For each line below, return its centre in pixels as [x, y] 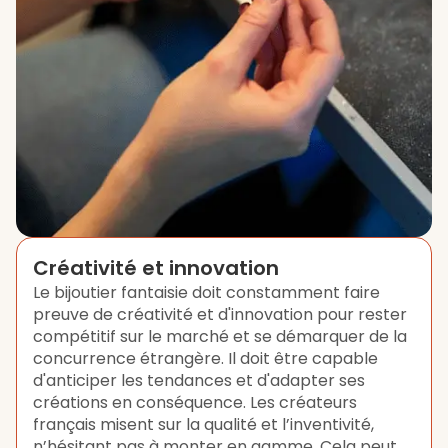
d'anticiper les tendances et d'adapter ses [199, 380]
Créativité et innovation [156, 268]
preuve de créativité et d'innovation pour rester [220, 314]
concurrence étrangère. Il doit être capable [205, 358]
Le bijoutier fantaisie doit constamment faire [206, 292]
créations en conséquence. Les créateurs [195, 402]
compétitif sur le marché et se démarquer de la [220, 336]
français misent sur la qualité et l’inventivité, [203, 424]
